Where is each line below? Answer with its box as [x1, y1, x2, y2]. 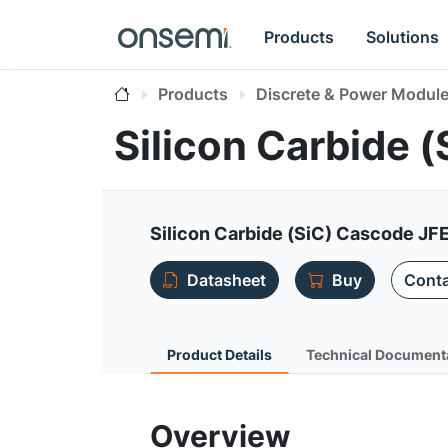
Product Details [167, 346, 272, 363]
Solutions [366, 26, 440, 47]
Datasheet [187, 270, 266, 290]
